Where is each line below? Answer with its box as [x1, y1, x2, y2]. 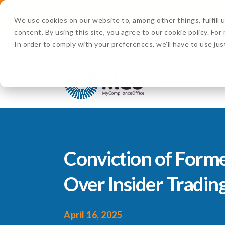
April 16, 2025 [64, 209, 122, 220]
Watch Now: [162, 9, 217, 20]
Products [159, 77, 196, 87]
